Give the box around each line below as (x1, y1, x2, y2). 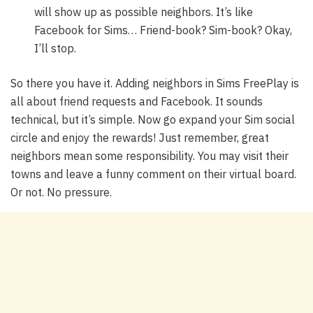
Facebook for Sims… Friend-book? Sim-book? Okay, (34, 23, 293, 38)
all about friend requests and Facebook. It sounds (10, 94, 263, 109)
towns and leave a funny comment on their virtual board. (10, 167, 296, 182)
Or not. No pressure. (10, 185, 112, 200)
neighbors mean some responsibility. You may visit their (10, 149, 289, 163)
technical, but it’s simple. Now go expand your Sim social (10, 112, 295, 127)
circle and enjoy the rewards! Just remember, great (10, 131, 269, 145)
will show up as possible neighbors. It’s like (34, 5, 254, 20)
